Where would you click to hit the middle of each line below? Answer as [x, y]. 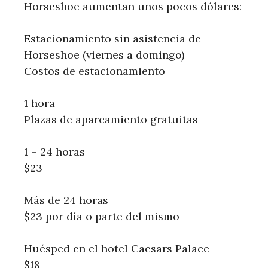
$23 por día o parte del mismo [102, 217]
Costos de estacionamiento [95, 71]
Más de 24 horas [66, 200]
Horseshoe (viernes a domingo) [104, 55]
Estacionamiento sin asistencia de [112, 39]
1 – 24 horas [54, 152]
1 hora [39, 103]
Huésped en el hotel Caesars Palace [117, 249]
